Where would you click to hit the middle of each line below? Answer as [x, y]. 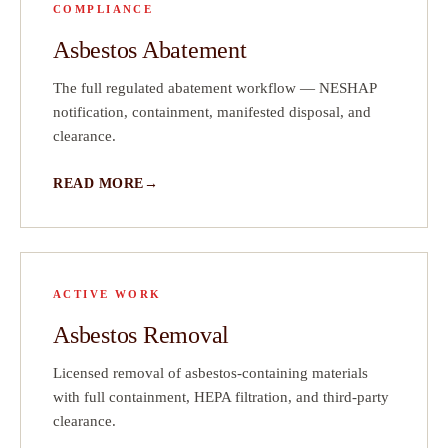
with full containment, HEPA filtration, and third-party [221, 397]
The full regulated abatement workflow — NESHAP [214, 88]
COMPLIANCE [103, 9]
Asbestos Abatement [150, 50]
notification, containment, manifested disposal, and [212, 112]
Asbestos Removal [141, 335]
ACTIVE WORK [107, 294]
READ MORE [99, 184]
